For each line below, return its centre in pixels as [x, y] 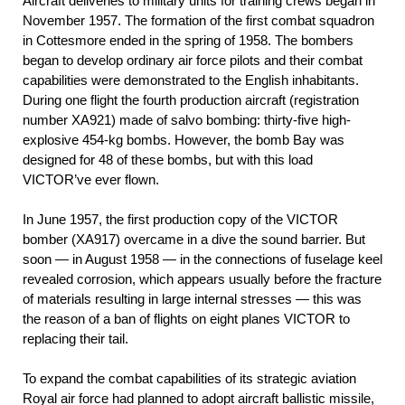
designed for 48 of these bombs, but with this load [168, 160]
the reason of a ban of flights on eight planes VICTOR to [186, 319]
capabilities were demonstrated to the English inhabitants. [191, 80]
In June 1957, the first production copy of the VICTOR [180, 220]
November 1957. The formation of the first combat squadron [198, 21]
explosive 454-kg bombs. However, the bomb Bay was [184, 140]
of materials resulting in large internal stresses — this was [192, 299]
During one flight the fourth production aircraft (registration [191, 100]
